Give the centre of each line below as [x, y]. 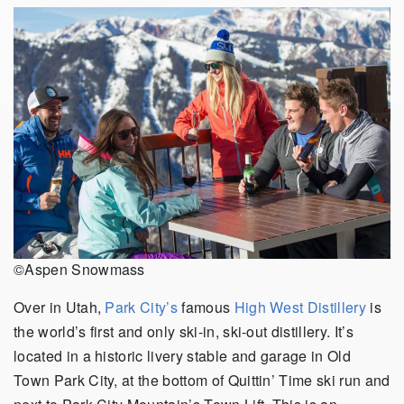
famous [206, 307]
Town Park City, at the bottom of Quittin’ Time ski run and [202, 380]
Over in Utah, [60, 307]
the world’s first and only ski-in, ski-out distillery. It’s [184, 331]
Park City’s [142, 307]
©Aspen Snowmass [79, 269]
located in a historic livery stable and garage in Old [182, 355]
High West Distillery [300, 307]
